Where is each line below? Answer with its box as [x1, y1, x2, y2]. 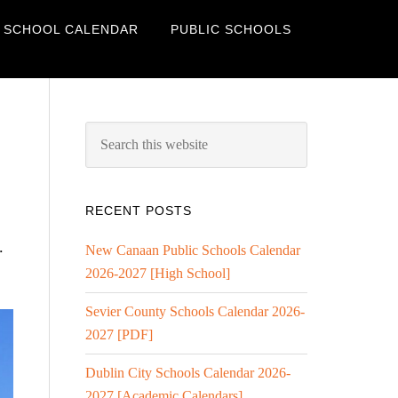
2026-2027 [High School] [85, 266, 230, 281]
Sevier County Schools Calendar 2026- [85, 304, 305, 319]
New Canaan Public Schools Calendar [85, 243, 300, 258]
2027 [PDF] [85, 327, 153, 342]
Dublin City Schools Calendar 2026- [85, 365, 291, 380]
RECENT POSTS [85, 203, 192, 218]
